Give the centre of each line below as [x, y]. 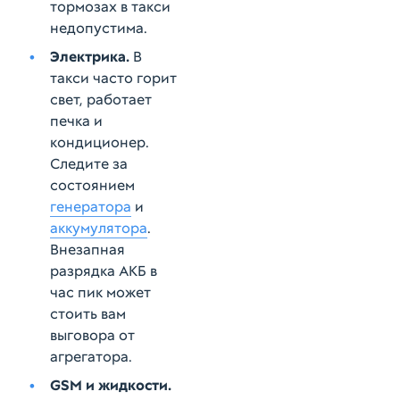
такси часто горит [113, 78]
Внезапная [87, 250]
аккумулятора [99, 228]
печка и [76, 121]
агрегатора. [91, 357]
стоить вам [88, 314]
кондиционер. [100, 142]
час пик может [100, 292]
